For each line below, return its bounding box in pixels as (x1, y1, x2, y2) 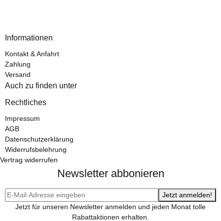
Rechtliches (5, 98, 46, 107)
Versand (5, 70, 31, 78)
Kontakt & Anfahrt (5, 49, 59, 58)
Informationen (5, 33, 53, 42)
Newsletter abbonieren (57, 167, 164, 180)
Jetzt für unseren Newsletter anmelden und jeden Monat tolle (15, 202, 206, 211)
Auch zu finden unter (5, 81, 77, 90)
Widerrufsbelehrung (5, 145, 67, 153)
